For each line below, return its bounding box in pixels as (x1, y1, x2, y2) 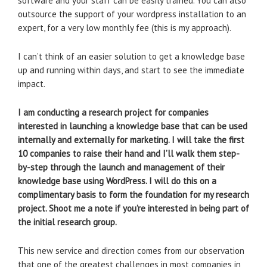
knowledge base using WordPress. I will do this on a (18, 175, 216, 187)
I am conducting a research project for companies (18, 107, 209, 118)
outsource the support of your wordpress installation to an (18, 8, 246, 20)
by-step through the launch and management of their (18, 162, 225, 173)
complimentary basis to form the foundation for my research (18, 189, 249, 200)
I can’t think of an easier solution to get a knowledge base (18, 51, 245, 62)
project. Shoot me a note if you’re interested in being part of (18, 203, 249, 214)
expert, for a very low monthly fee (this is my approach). (18, 22, 231, 33)
